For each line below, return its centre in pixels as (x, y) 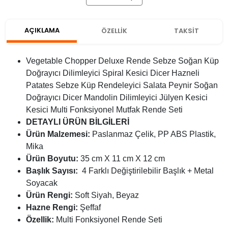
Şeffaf (90, 207)
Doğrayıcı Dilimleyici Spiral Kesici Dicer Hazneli (113, 73)
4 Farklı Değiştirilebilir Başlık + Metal (148, 171)
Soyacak (42, 183)
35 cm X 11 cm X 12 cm (123, 159)
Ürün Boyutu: (53, 159)
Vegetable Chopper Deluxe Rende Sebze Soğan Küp (122, 61)
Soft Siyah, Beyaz (107, 195)
